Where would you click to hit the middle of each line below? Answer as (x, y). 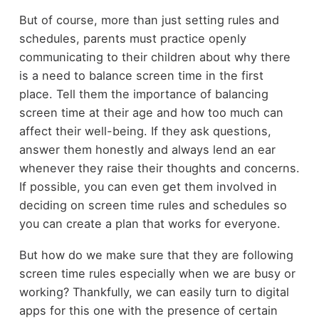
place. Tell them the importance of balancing (143, 94)
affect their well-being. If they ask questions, (145, 131)
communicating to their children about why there (155, 57)
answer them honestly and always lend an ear (147, 149)
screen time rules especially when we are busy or (157, 274)
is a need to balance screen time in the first (141, 75)
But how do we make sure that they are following (156, 255)
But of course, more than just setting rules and (149, 20)
